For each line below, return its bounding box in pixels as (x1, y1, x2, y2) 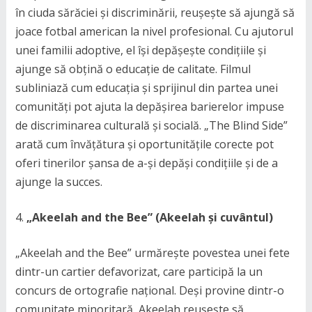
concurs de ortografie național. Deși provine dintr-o (15, 283, 284, 298)
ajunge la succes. (15, 174, 102, 189)
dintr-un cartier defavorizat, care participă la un (15, 264, 263, 279)
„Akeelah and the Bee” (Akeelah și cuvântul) (26, 210, 273, 225)
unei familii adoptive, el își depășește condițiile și (15, 42, 266, 58)
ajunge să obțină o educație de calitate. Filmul (15, 61, 251, 77)
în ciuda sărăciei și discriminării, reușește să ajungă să (15, 5, 295, 20)
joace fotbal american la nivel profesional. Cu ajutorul (15, 24, 293, 39)
